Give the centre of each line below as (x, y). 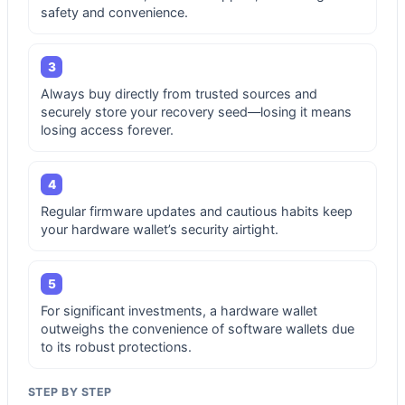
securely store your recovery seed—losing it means (196, 111)
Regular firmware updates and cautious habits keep (197, 211)
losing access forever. (107, 129)
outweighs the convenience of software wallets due (198, 328)
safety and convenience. (114, 12)
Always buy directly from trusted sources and (179, 93)
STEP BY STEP (70, 391)
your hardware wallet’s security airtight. (160, 229)
